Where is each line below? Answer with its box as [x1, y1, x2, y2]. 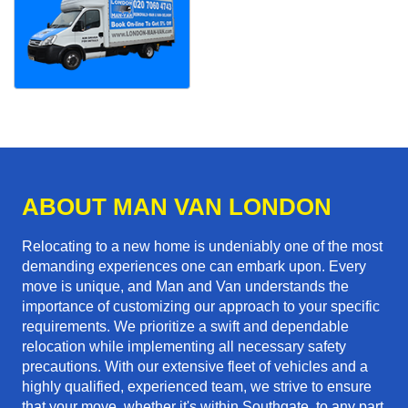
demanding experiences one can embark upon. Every [22, 259, 366, 275]
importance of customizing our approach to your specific [22, 299, 380, 315]
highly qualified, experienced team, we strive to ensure [22, 379, 372, 395]
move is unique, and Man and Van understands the [22, 279, 349, 295]
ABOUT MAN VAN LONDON [22, 193, 331, 221]
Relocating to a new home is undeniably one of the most [22, 239, 382, 255]
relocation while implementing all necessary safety [22, 339, 346, 355]
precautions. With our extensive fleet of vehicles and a [22, 359, 368, 375]
